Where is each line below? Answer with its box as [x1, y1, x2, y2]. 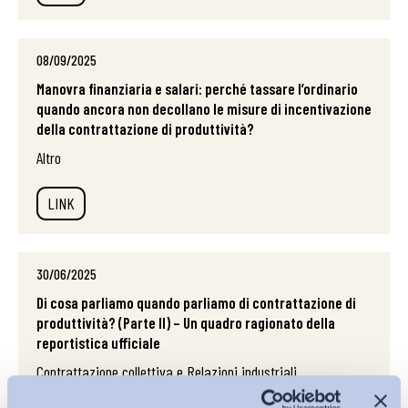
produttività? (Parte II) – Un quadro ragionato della [36, 313, 335, 331]
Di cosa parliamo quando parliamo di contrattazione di [36, 293, 356, 311]
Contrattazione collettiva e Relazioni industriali [36, 362, 297, 382]
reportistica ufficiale [36, 333, 160, 352]
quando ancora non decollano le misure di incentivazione [36, 99, 372, 117]
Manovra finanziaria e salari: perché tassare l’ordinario [36, 79, 358, 97]
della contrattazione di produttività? [36, 119, 254, 138]
